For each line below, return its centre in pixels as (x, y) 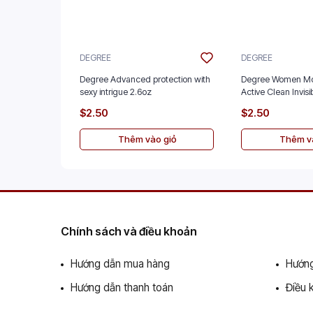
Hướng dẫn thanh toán (122, 287)
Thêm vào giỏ (147, 139)
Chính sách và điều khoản (129, 231)
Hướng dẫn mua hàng (120, 263)
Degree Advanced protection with (145, 79)
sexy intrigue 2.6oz (116, 92)
